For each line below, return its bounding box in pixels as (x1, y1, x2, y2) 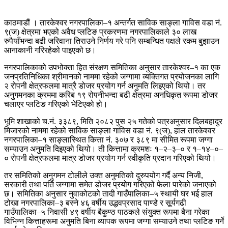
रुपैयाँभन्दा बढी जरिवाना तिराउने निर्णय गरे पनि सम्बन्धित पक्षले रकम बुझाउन (4, 36, 219, 45)
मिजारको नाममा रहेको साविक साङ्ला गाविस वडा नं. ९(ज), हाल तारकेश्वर (4, 126, 215, 135)
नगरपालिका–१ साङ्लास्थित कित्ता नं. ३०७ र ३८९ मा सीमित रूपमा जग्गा (4, 135, 213, 144)
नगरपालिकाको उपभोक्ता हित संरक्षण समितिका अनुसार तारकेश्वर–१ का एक (4, 63, 220, 72)
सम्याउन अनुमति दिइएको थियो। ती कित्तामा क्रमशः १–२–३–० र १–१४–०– (4, 144, 223, 153)
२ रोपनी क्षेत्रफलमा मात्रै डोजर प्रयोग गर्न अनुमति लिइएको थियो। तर (4, 81, 206, 90)
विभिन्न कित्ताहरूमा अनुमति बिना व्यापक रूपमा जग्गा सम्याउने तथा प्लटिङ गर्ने (4, 216, 224, 225)
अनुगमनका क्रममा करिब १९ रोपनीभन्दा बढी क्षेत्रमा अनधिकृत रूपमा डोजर (4, 90, 218, 99)
